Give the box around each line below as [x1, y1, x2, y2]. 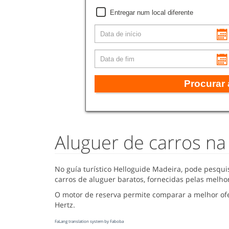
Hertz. [55, 200, 75, 210]
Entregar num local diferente [109, 9, 193, 17]
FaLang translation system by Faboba [55, 218, 124, 224]
